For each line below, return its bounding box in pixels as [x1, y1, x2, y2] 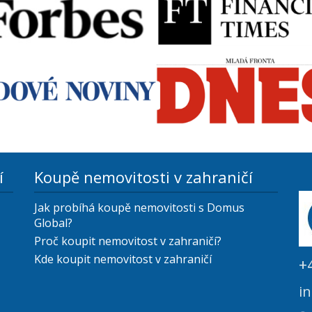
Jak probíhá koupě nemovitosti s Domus [34, 199, 244, 215]
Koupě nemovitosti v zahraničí [34, 166, 253, 187]
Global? [34, 214, 72, 231]
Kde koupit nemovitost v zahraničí [34, 251, 212, 267]
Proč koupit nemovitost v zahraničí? [34, 233, 221, 249]
